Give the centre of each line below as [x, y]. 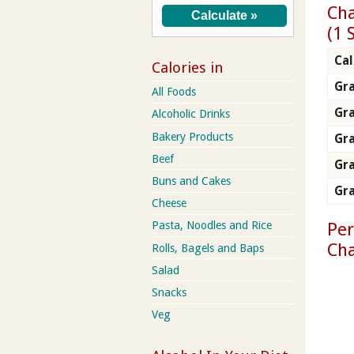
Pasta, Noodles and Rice [212, 226]
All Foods [174, 92]
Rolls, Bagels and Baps [208, 248]
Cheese [169, 203]
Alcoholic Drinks [191, 114]
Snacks [169, 292]
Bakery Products [192, 136]
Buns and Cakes [191, 181]
